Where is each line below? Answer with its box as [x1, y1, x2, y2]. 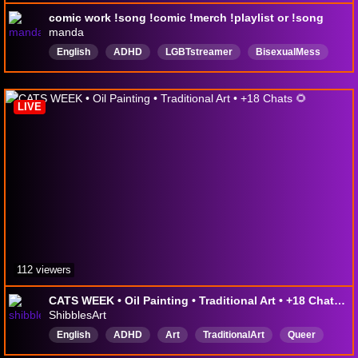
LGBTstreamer [165, 46, 233, 58]
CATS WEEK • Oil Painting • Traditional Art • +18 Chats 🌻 [334, 294, 345, 308]
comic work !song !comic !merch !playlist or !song [49, 11, 324, 25]
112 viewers [17, 264, 71, 276]
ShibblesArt [49, 308, 106, 322]
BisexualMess [256, 46, 320, 58]
